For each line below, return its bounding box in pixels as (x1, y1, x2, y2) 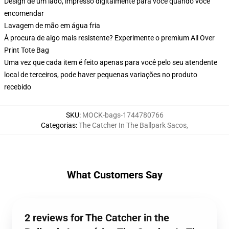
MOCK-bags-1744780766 (82, 111, 164, 119)
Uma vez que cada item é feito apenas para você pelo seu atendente (4, 58, 217, 66)
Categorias (41, 121, 76, 129)
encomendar (4, 9, 44, 17)
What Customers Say (66, 169, 163, 181)
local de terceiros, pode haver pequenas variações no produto (4, 71, 197, 79)
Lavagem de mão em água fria (4, 21, 100, 30)
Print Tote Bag (4, 46, 49, 54)
